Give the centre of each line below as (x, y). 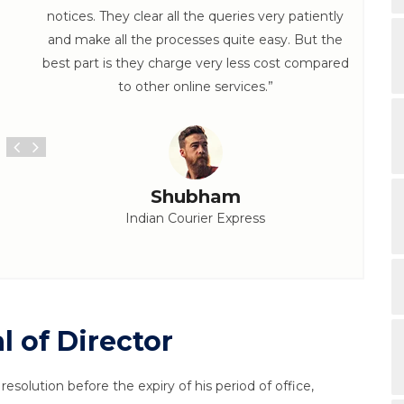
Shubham (195, 197)
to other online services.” (195, 87)
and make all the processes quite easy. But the (195, 40)
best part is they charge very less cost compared (195, 63)
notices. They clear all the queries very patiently (195, 16)
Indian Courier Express (195, 218)
